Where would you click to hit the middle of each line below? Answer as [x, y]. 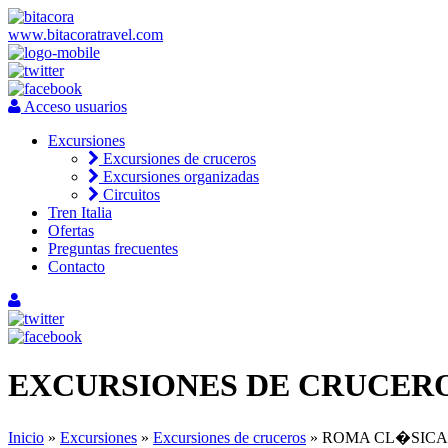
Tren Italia [80, 212]
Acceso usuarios [74, 106]
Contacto [76, 266]
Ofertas [71, 230]
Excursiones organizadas [179, 176]
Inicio [26, 437]
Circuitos [129, 194]
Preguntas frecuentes [113, 248]
